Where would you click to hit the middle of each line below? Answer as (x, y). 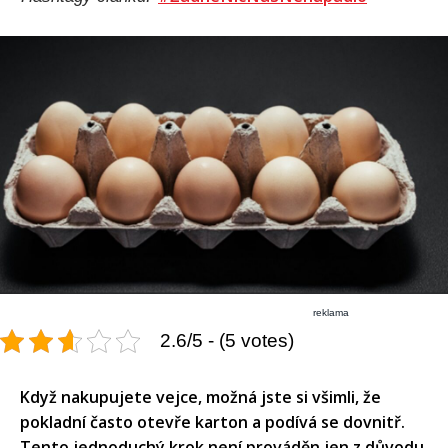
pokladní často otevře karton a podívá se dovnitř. (212, 421)
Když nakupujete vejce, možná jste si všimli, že (200, 396)
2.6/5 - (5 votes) (227, 340)
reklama (331, 312)
